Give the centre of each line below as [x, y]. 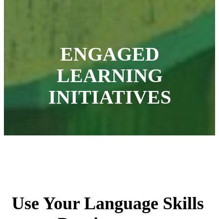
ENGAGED [109, 54]
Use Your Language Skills [108, 203]
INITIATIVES [109, 97]
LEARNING [109, 76]
